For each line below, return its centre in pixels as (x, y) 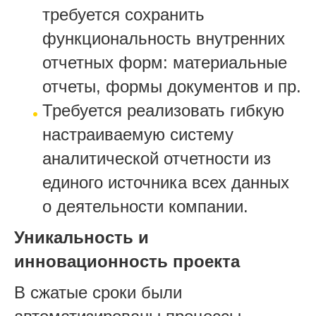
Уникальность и (81, 237)
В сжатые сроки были (98, 292)
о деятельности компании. (145, 206)
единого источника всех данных (166, 182)
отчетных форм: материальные (165, 62)
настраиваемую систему (138, 134)
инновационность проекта (127, 261)
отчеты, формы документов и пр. (172, 86)
